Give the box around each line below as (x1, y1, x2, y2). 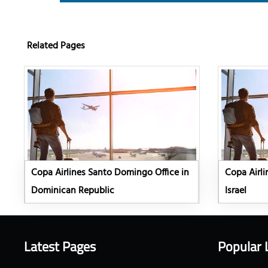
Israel (224, 183, 246, 199)
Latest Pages (24, 236, 96, 257)
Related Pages (27, 38, 85, 54)
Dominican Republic (31, 183, 115, 199)
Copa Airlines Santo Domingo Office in (31, 165, 190, 181)
